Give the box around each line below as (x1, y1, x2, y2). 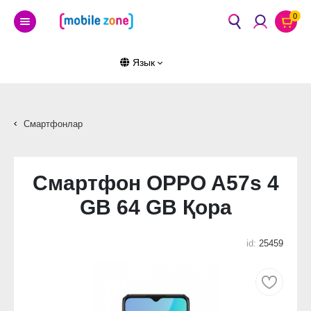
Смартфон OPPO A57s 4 (32, 171, 279, 194)
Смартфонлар (24, 119, 83, 129)
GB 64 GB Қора (79, 196, 232, 219)
